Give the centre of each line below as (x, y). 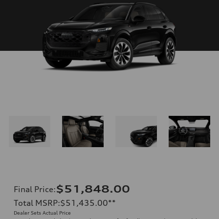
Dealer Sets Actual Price (42, 212)
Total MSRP (36, 203)
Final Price (33, 189)
